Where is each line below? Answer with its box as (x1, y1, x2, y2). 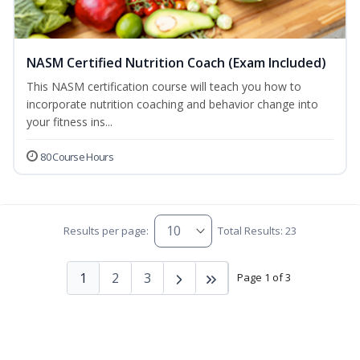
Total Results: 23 (218, 223, 297, 239)
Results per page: (63, 223, 149, 239)
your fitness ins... (27, 113, 112, 129)
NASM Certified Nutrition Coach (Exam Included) (27, 53, 326, 72)
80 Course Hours (40, 149, 113, 164)
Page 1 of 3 (236, 270, 291, 285)
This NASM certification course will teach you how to (27, 78, 301, 94)
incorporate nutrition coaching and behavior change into (27, 96, 318, 112)
